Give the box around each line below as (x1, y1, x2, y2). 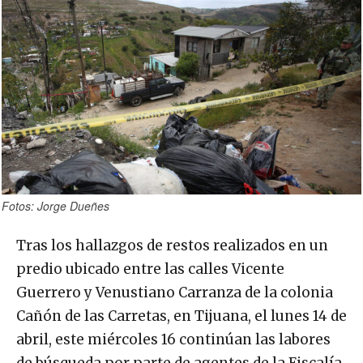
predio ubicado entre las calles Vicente (16, 260, 284, 279)
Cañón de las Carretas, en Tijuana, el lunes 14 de (16, 307, 347, 326)
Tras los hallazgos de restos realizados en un (16, 237, 328, 255)
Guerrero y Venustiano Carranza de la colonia (16, 284, 333, 302)
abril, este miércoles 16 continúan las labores (16, 331, 331, 349)
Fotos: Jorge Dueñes (2, 198, 109, 215)
